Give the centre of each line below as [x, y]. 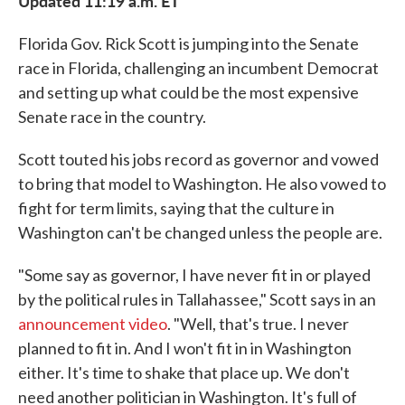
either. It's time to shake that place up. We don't [184, 373]
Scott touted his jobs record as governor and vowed [198, 160]
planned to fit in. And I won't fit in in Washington [185, 348]
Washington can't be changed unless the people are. [200, 233]
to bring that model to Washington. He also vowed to [202, 184]
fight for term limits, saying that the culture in [176, 208]
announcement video [93, 324]
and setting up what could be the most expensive [188, 93]
